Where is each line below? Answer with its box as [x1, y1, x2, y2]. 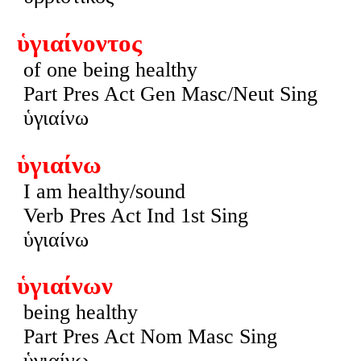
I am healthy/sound [23, 179, 185, 203]
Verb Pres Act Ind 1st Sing [23, 203, 248, 227]
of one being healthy [23, 57, 197, 81]
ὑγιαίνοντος [16, 29, 142, 57]
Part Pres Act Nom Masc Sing [23, 325, 277, 349]
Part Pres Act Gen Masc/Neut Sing [23, 81, 317, 106]
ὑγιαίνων [16, 272, 113, 301]
